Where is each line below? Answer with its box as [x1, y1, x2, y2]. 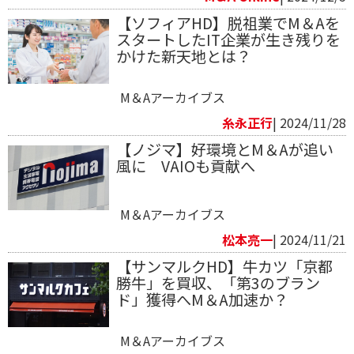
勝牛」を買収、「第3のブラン [115, 271, 320, 294]
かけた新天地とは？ [115, 44, 251, 67]
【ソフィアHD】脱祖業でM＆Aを [115, 11, 340, 34]
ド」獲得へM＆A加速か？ [115, 288, 288, 311]
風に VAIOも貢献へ [115, 154, 255, 177]
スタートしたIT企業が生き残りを [115, 28, 341, 51]
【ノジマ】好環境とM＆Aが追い [115, 137, 333, 160]
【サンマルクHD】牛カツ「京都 [115, 254, 333, 277]
